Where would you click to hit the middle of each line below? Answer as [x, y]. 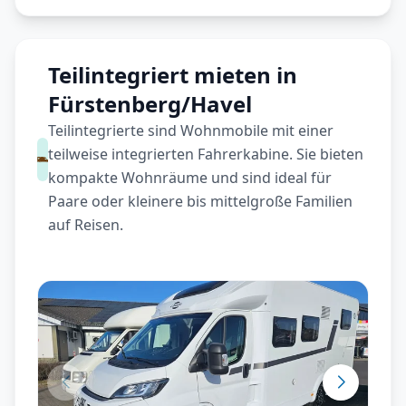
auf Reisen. [86, 225]
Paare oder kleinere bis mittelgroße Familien [201, 201]
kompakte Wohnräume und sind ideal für [190, 178]
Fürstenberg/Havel [150, 104]
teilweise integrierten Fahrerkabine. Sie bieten [206, 154]
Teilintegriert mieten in [173, 75]
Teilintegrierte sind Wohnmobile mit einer [191, 130]
